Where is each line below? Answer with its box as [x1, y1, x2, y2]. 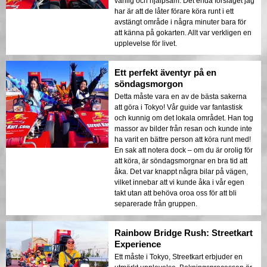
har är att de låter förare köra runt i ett [114, 7, 234, 15]
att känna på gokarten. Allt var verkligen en [114, 28, 252, 37]
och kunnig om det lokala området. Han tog [114, 113, 253, 122]
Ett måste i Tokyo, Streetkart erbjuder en [114, 252, 243, 261]
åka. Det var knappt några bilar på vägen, [114, 167, 248, 176]
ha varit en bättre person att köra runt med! [114, 135, 251, 144]
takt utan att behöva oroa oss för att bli [114, 188, 237, 197]
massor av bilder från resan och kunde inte [114, 124, 252, 133]
